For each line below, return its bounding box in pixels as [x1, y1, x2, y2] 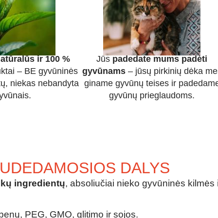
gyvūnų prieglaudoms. [109, 91, 195, 101]
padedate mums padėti [112, 54, 207, 64]
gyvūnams [82, 66, 126, 76]
